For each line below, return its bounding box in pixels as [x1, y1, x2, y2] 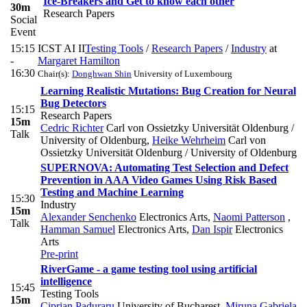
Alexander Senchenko [40, 210, 136, 223]
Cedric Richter [40, 121, 103, 134]
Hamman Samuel [40, 223, 115, 235]
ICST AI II [38, 42, 85, 54]
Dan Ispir [192, 223, 232, 235]
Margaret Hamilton [38, 54, 120, 66]
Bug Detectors [40, 97, 106, 109]
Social [10, 13, 37, 25]
